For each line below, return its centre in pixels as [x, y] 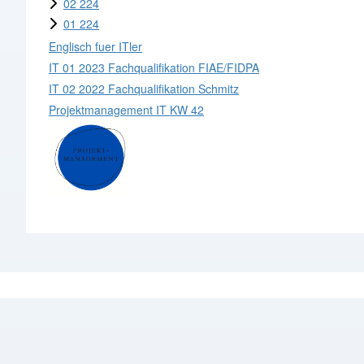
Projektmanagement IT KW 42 [126, 109]
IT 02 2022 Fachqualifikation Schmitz [144, 88]
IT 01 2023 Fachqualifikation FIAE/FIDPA [154, 67]
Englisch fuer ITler [95, 46]
